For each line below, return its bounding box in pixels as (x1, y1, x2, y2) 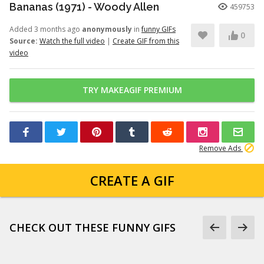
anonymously (82, 24, 132, 34)
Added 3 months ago (9, 24, 82, 34)
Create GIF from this (113, 36, 179, 46)
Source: (9, 36, 38, 46)
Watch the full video (39, 36, 105, 46)
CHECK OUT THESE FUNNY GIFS (9, 220, 176, 235)
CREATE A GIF (90, 171, 174, 189)
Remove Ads (199, 143, 243, 153)
